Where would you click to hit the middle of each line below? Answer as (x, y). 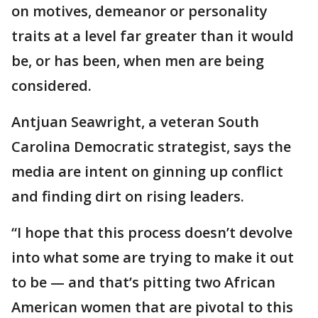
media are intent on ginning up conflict (147, 172)
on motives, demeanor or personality (139, 11)
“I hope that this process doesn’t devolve (152, 233)
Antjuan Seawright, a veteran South (135, 122)
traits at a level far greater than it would (153, 36)
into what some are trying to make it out (153, 258)
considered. (51, 86)
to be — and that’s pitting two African (143, 283)
